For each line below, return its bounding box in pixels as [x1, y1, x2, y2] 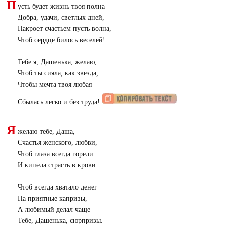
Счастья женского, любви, [17, 138, 97, 146]
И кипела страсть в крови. [17, 161, 98, 169]
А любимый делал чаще [17, 205, 90, 213]
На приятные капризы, [17, 194, 87, 202]
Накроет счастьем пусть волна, [17, 24, 111, 32]
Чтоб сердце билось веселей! [17, 35, 105, 44]
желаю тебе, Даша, [17, 127, 75, 135]
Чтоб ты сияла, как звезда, [17, 69, 98, 77]
